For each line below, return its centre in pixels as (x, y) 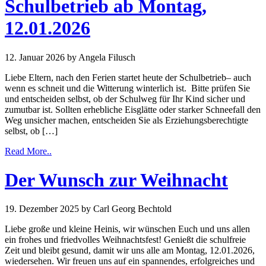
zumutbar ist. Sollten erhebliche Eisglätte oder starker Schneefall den (133, 109)
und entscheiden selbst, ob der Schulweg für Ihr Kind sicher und (125, 99)
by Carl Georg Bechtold (126, 209)
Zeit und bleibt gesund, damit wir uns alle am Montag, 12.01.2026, (130, 251)
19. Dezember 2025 (42, 209)
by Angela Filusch (101, 57)
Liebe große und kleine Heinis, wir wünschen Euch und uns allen (127, 229)
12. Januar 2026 (35, 57)
